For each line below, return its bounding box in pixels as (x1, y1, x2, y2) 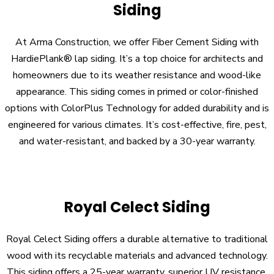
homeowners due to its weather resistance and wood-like (13, 68, 261, 83)
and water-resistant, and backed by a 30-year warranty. (18, 135, 256, 149)
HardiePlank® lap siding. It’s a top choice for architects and (11, 52, 263, 66)
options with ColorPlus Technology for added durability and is (5, 102, 269, 116)
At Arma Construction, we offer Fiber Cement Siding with (15, 35, 259, 50)
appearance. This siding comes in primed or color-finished (16, 85, 258, 99)
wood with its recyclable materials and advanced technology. (6, 249, 268, 263)
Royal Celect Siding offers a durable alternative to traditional (6, 232, 268, 246)
